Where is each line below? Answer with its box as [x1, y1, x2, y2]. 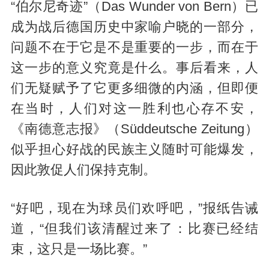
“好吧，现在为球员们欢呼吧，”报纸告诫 [10, 201, 259, 216]
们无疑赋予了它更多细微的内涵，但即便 [10, 81, 259, 96]
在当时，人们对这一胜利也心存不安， [10, 101, 259, 116]
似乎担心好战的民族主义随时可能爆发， [10, 142, 259, 157]
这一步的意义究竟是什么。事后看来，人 [10, 61, 259, 76]
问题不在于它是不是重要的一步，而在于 [10, 40, 259, 55]
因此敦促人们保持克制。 [10, 163, 156, 178]
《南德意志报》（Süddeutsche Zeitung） [10, 122, 259, 137]
